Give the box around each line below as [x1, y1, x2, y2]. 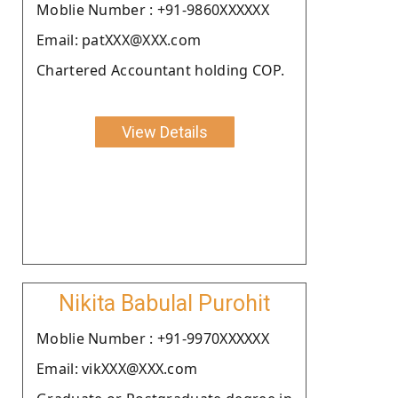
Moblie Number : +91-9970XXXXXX [36, 328, 269, 348]
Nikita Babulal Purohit [59, 290, 270, 316]
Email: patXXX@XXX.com [36, 29, 202, 50]
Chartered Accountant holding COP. [36, 60, 284, 80]
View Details [121, 122, 208, 141]
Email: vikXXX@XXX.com [36, 358, 198, 378]
